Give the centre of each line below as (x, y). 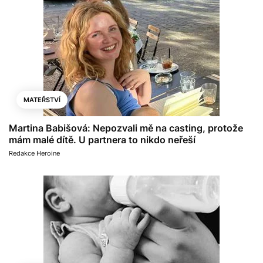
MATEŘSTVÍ (42, 100)
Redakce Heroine (34, 153)
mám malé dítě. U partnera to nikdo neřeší (102, 139)
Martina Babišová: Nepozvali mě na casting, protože (126, 128)
